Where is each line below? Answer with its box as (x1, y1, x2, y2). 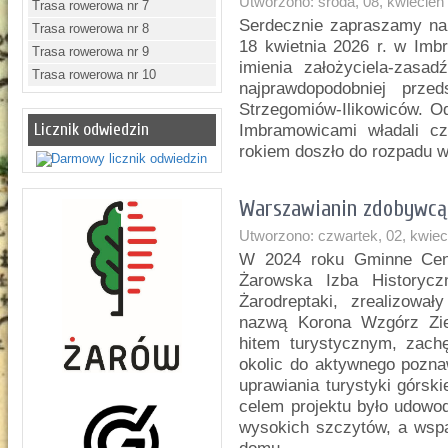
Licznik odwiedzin (34, 120, 150, 139)
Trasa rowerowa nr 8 (32, 21, 150, 36)
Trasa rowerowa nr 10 (32, 67, 157, 82)
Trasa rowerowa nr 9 (32, 44, 150, 59)
